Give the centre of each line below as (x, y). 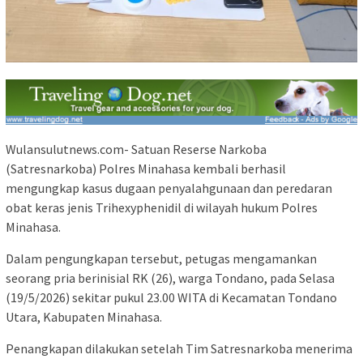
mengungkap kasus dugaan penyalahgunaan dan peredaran (169, 188)
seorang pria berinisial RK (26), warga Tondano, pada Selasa (170, 278)
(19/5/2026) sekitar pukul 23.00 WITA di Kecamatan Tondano (171, 297)
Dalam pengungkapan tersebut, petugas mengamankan (161, 258)
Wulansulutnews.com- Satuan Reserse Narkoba (136, 149)
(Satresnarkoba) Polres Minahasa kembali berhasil (146, 168)
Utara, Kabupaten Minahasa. (84, 316)
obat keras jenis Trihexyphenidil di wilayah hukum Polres (162, 207)
